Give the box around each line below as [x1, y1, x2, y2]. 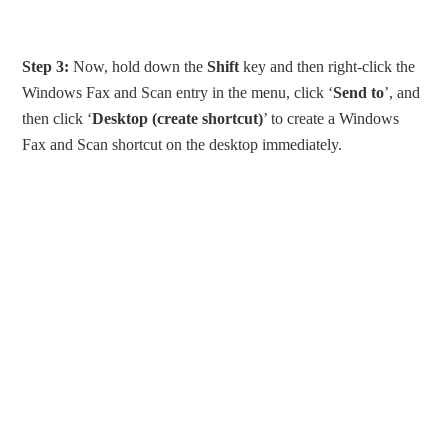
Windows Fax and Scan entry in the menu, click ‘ [22, 83, 334, 101]
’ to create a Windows [263, 109, 400, 127]
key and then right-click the [239, 57, 416, 75]
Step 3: [22, 57, 70, 75]
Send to [333, 83, 385, 101]
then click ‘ [22, 109, 93, 127]
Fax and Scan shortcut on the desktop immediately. [22, 135, 343, 153]
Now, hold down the [69, 57, 208, 75]
